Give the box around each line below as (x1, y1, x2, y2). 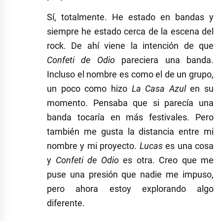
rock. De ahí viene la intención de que (47, 40, 214, 51)
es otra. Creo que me (118, 154, 214, 165)
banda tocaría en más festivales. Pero (47, 111, 214, 122)
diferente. (47, 197, 85, 208)
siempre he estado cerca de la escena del (47, 26, 214, 37)
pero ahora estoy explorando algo (47, 183, 214, 194)
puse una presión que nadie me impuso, (47, 169, 214, 180)
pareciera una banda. (114, 54, 214, 65)
